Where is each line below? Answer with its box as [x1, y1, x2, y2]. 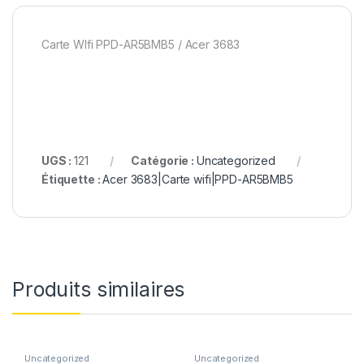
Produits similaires [12, 276, 185, 301]
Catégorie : [131, 154, 197, 167]
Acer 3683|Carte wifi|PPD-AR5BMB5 [102, 172, 293, 186]
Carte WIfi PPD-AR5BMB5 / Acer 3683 [41, 37, 240, 52]
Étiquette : [41, 172, 103, 186]
